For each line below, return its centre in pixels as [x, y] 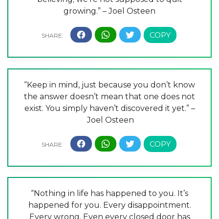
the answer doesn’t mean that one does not [109, 96]
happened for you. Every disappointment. [109, 205]
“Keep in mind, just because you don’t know [109, 85]
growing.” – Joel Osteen [109, 11]
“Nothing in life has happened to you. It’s [109, 194]
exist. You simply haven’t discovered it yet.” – [109, 108]
